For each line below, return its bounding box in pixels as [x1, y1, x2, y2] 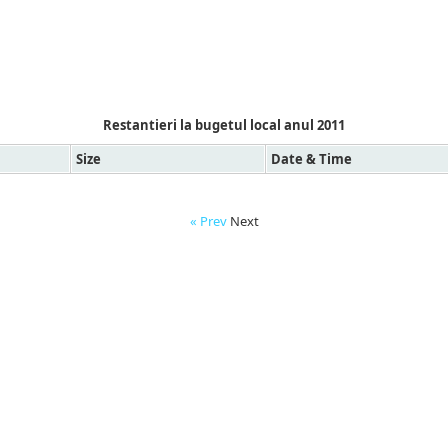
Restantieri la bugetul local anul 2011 [103, 115, 345, 134]
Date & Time [271, 149, 352, 168]
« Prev [189, 211, 227, 230]
